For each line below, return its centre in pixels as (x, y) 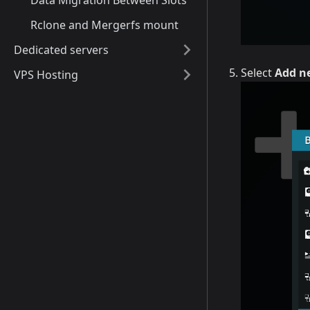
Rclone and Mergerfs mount (104, 25)
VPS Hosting (46, 75)
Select (258, 73)
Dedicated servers (61, 50)
